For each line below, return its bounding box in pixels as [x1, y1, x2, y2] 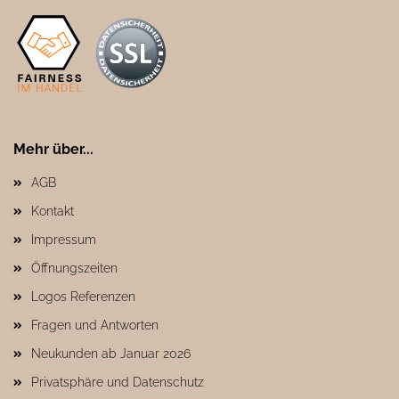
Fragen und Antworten [31, 318, 159, 332]
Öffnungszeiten [31, 261, 118, 275]
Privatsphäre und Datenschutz [31, 375, 204, 389]
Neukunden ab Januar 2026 [31, 346, 191, 361]
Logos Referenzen [31, 289, 135, 304]
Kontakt [31, 204, 74, 218]
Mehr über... [13, 141, 94, 158]
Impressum [31, 232, 96, 247]
